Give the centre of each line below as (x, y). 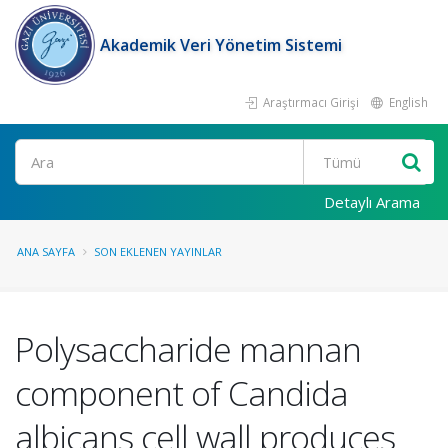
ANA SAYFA (46, 251)
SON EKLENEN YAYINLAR (158, 251)
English (407, 102)
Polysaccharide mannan (188, 349)
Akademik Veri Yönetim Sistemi (221, 45)
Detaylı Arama (372, 202)
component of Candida (181, 393)
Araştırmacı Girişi (309, 102)
